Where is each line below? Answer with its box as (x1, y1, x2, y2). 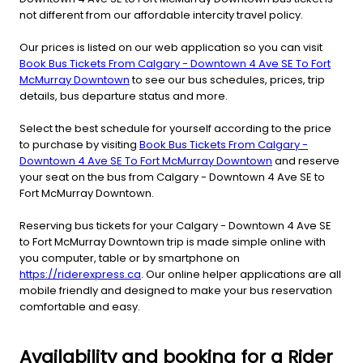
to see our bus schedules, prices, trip (130, 71, 325, 88)
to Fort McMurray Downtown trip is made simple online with (19, 233, 326, 250)
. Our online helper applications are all (141, 266, 341, 282)
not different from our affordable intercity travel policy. (19, 6, 303, 23)
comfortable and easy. (19, 298, 140, 314)
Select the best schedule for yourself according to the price (19, 120, 331, 136)
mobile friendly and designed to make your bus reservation (19, 282, 332, 298)
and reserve (272, 152, 340, 169)
